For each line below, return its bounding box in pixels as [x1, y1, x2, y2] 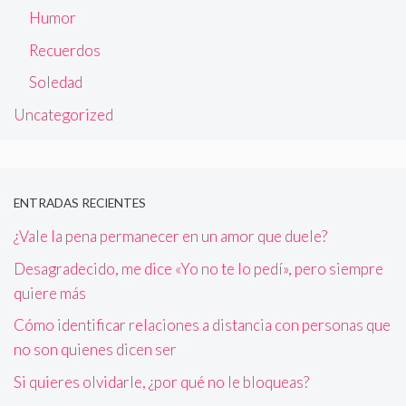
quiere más [14, 283, 86, 303]
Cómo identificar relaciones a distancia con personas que [14, 315, 391, 335]
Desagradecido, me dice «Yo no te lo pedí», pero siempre [14, 258, 383, 278]
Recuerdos [29, 40, 101, 60]
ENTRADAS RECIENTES [14, 195, 146, 210]
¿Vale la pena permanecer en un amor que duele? [14, 227, 327, 246]
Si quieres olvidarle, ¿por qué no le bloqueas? [14, 372, 309, 391]
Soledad [29, 72, 82, 92]
